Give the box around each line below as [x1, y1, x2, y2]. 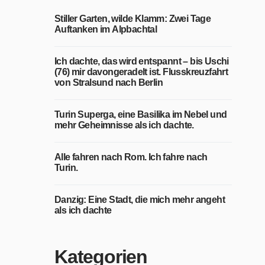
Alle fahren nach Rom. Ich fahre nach [54, 152, 208, 162]
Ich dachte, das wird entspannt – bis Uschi [54, 56, 229, 66]
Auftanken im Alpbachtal [54, 24, 157, 34]
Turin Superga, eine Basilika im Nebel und [54, 109, 227, 119]
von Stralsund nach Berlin [54, 77, 163, 88]
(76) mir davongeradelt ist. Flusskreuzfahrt [54, 67, 228, 77]
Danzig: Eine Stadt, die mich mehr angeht [54, 195, 225, 205]
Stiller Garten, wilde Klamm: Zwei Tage [54, 14, 211, 24]
